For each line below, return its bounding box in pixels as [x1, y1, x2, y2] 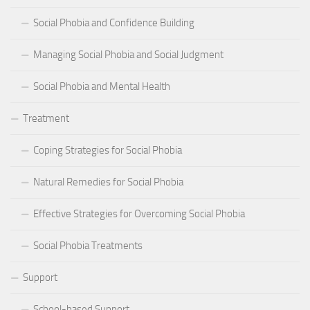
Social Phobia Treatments [33, 239, 143, 252]
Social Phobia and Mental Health [33, 80, 170, 93]
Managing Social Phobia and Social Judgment [33, 48, 224, 61]
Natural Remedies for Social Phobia [33, 175, 183, 188]
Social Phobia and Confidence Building [33, 16, 194, 29]
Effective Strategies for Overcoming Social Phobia [33, 207, 245, 220]
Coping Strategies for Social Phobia [33, 143, 182, 156]
